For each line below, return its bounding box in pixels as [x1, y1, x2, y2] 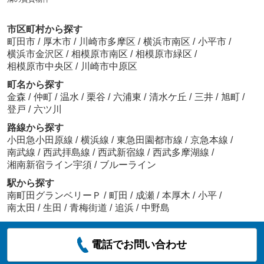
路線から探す [6, 123, 64, 133]
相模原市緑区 [135, 49, 192, 60]
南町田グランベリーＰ [6, 190, 101, 201]
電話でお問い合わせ [91, 239, 187, 251]
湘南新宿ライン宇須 [6, 160, 94, 170]
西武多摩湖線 [152, 147, 212, 158]
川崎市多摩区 [78, 37, 136, 47]
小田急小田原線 [6, 135, 75, 146]
